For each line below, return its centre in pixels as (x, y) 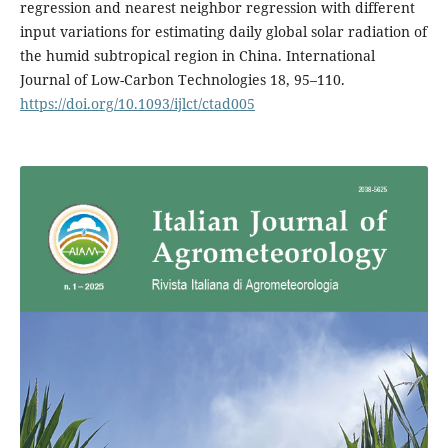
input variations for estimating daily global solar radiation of (223, 32)
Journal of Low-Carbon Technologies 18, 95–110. (182, 80)
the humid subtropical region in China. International (197, 56)
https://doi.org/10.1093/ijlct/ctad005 (137, 104)
